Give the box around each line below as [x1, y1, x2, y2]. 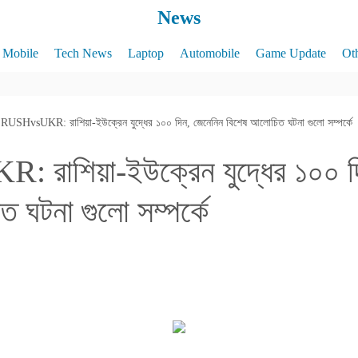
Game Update [255, 46, 326, 60]
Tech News [54, 46, 112, 60]
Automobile [179, 46, 240, 60]
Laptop [127, 46, 164, 60]
